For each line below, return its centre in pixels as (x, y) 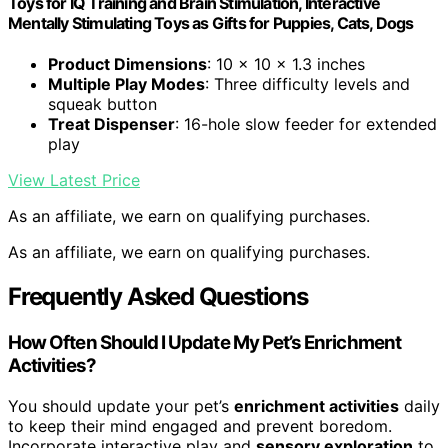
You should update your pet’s (121, 405)
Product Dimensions (127, 64)
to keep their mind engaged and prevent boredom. (200, 425)
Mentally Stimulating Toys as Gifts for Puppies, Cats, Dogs (211, 23)
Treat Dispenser (111, 124)
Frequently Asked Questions (158, 297)
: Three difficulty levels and (307, 84)
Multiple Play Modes (126, 84)
